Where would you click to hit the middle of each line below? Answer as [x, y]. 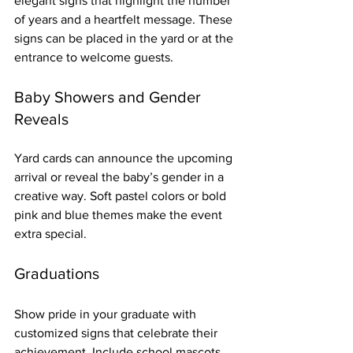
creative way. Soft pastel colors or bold [122, 195]
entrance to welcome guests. [94, 57]
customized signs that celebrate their [117, 333]
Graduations [57, 273]
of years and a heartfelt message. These [125, 19]
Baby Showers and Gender [110, 97]
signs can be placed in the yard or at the [125, 38]
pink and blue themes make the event [120, 214]
